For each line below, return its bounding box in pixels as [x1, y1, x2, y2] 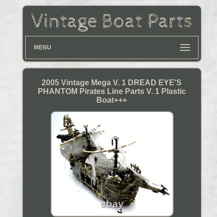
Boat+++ [96, 96, 127, 105]
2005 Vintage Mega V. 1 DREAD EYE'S [42, 78, 182, 87]
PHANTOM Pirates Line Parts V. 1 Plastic [37, 87, 186, 96]
